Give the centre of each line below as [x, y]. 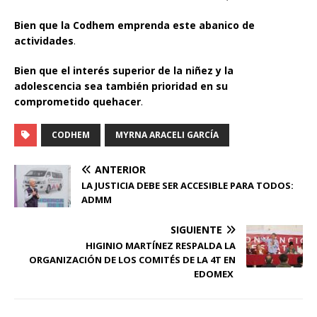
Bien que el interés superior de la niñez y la [124, 70]
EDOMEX [215, 273]
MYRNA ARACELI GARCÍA [167, 134]
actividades [44, 40]
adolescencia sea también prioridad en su [121, 86]
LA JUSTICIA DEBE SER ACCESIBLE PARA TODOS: [188, 185]
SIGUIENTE [196, 229]
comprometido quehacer [77, 101]
